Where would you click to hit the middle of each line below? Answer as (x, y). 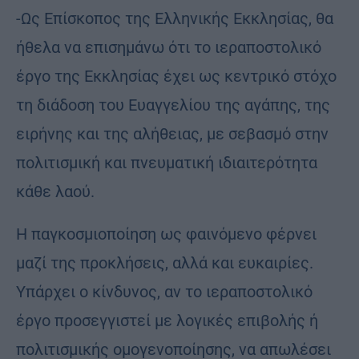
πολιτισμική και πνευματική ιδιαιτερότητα (167, 162)
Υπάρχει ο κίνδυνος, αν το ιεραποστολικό (164, 291)
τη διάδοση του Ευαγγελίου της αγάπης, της (173, 105)
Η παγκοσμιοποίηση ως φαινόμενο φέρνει (166, 234)
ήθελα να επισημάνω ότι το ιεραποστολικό (169, 47)
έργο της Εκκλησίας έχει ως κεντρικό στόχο (176, 76)
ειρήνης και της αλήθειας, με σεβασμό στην (172, 133)
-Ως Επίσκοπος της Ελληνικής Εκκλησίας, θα (175, 18)
